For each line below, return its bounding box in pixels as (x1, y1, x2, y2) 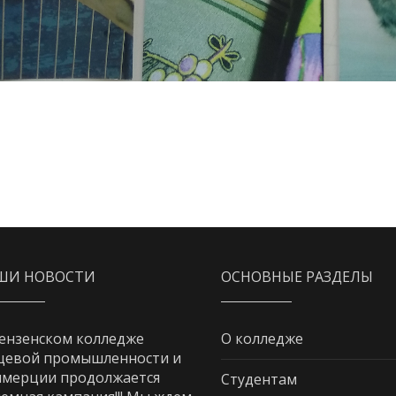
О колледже (221, 329, 304, 349)
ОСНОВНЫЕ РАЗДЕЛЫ (221, 267, 374, 287)
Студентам (221, 369, 298, 390)
